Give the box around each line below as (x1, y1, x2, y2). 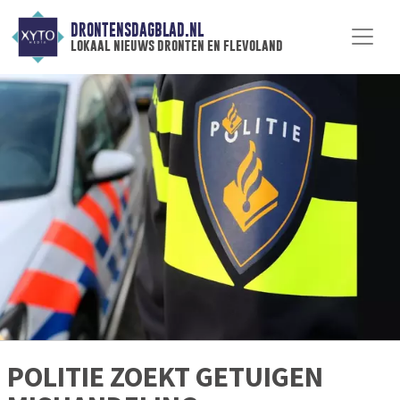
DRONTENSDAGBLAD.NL (70, 21, 204, 40)
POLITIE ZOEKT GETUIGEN (7, 359, 323, 396)
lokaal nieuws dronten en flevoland (70, 37, 283, 54)
